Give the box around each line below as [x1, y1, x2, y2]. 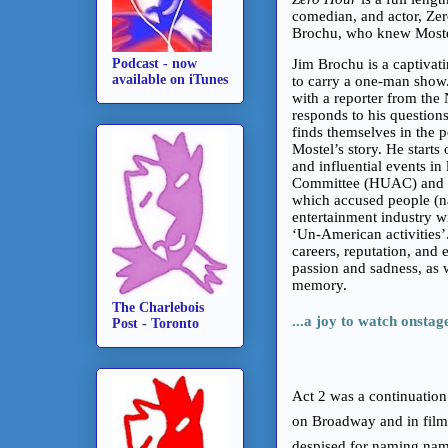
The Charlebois [112, 299, 204, 315]
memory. [292, 276, 351, 293]
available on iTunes [112, 71, 228, 87]
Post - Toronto [112, 315, 199, 331]
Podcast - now [112, 55, 197, 71]
